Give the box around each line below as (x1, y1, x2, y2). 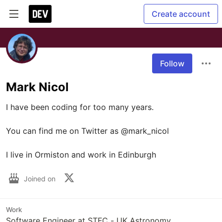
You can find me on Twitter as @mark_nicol (6, 126, 169, 136)
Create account (152, 9, 210, 19)
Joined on (24, 174, 57, 183)
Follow (160, 58, 184, 68)
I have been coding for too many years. (6, 102, 154, 112)
